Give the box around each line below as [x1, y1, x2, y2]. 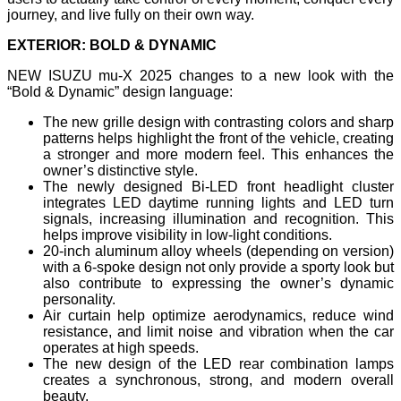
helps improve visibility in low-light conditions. [43, 226, 332, 243]
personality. [43, 291, 115, 307]
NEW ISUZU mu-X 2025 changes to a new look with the [7, 67, 394, 83]
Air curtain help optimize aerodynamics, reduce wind [43, 307, 394, 323]
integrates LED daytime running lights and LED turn [43, 194, 394, 210]
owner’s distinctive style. [43, 162, 198, 178]
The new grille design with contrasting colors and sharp [43, 114, 394, 130]
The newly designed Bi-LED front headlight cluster [43, 178, 394, 194]
